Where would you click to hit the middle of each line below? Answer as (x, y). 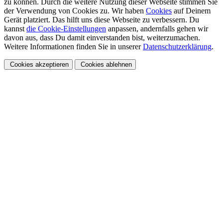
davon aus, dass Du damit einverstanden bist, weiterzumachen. (102, 37)
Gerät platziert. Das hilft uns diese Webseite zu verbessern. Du (102, 19)
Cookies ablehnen (105, 64)
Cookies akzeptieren (38, 64)
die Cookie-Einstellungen (66, 28)
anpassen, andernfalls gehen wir (157, 28)
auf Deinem (191, 10)
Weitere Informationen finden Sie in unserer (73, 46)
